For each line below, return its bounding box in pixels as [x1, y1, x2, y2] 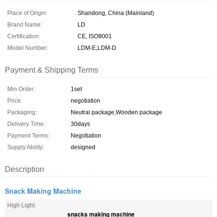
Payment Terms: [7, 132, 49, 139]
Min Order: [7, 86, 35, 93]
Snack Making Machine [5, 186, 81, 196]
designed [71, 144, 95, 151]
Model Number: [7, 45, 48, 51]
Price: [7, 97, 22, 104]
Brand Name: [7, 21, 42, 28]
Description [5, 165, 44, 173]
